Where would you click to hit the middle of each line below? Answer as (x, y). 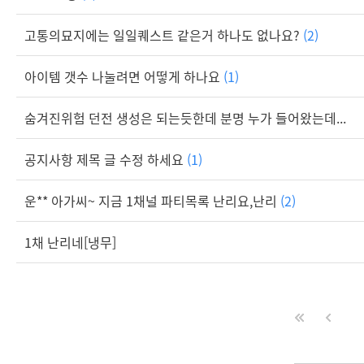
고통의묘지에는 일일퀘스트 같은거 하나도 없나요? (164, 35)
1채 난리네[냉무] (70, 242)
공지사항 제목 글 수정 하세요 (106, 159)
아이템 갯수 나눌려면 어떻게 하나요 (124, 76)
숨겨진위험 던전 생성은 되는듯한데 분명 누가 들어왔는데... (185, 117)
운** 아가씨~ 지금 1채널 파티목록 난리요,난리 (152, 200)
